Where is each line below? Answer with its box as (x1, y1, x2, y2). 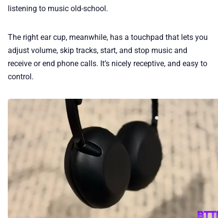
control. (8, 72, 34, 81)
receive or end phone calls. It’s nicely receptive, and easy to (8, 58, 207, 68)
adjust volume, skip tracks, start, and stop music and (8, 45, 187, 55)
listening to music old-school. (8, 3, 108, 13)
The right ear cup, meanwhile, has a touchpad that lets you (8, 32, 208, 42)
